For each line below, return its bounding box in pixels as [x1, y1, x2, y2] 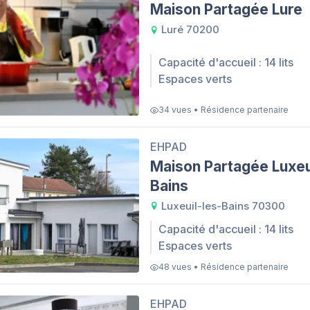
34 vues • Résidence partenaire [158, 104, 289, 116]
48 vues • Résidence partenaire [158, 261, 289, 272]
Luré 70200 [158, 23, 219, 37]
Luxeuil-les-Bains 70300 [158, 199, 285, 213]
